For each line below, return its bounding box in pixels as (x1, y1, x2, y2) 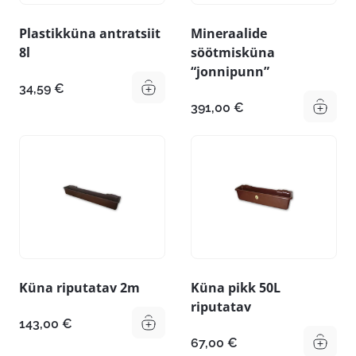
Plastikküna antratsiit (19, 24, 161, 42)
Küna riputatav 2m (19, 279, 140, 297)
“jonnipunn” (191, 62, 269, 80)
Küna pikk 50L (191, 279, 281, 297)
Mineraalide (191, 24, 267, 42)
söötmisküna (191, 43, 275, 61)
